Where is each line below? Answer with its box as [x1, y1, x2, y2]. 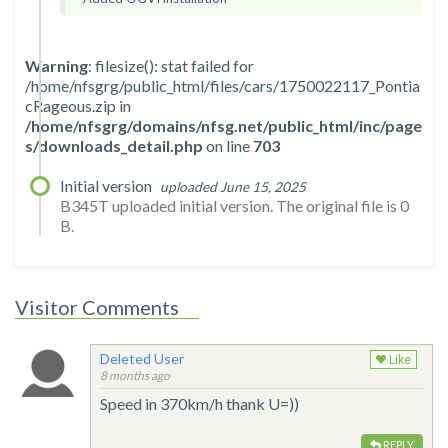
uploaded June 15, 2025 [160, 179, 306, 196]
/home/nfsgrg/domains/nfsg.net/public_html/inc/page [25, 116, 422, 136]
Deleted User [100, 350, 184, 368]
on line [203, 136, 253, 156]
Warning [25, 56, 88, 76]
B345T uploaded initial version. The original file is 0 [60, 196, 409, 216]
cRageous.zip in [25, 96, 131, 116]
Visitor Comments [15, 295, 179, 320]
